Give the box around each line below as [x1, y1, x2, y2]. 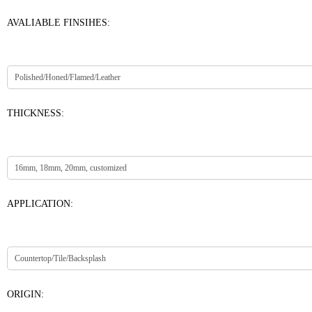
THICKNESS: [7, 108, 64, 118]
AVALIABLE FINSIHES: [7, 17, 110, 28]
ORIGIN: [7, 289, 44, 299]
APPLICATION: [7, 198, 73, 209]
